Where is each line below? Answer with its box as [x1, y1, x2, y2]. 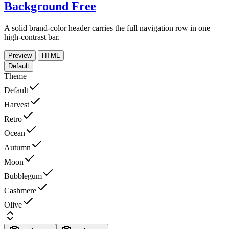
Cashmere [4, 186, 36, 195]
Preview [8, 52, 32, 60]
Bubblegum [4, 172, 42, 181]
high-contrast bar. [4, 33, 60, 42]
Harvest [4, 100, 29, 109]
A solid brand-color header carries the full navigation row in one [4, 24, 210, 33]
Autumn [4, 143, 31, 152]
